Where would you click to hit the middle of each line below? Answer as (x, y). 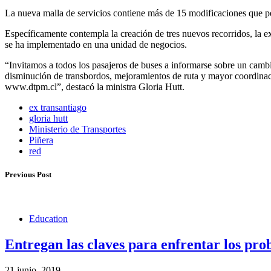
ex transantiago (58, 107)
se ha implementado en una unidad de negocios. (96, 44)
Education (48, 219)
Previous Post (28, 175)
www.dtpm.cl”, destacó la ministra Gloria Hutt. (95, 87)
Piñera (41, 140)
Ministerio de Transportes (77, 129)
